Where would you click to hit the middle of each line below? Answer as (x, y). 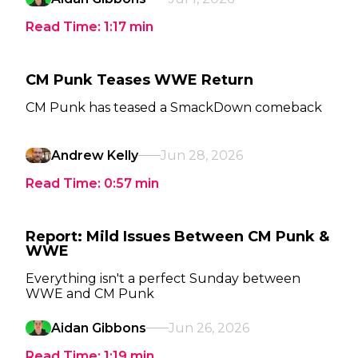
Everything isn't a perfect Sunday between (163, 278)
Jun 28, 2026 (202, 155)
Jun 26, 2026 (209, 328)
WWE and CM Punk (90, 294)
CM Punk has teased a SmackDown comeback (174, 107)
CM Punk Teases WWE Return (139, 80)
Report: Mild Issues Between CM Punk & (177, 237)
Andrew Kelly (95, 155)
